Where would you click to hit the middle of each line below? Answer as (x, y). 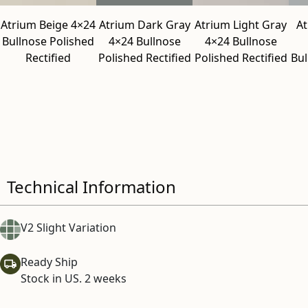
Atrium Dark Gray (144, 25)
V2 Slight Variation (68, 228)
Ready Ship (49, 262)
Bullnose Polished (48, 41)
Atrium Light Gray (241, 25)
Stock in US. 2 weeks (74, 278)
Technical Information (91, 187)
